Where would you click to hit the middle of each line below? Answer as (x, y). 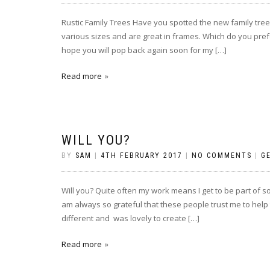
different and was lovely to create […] (130, 218)
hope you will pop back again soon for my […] (144, 50)
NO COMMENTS (222, 155)
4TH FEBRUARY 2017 (142, 155)
